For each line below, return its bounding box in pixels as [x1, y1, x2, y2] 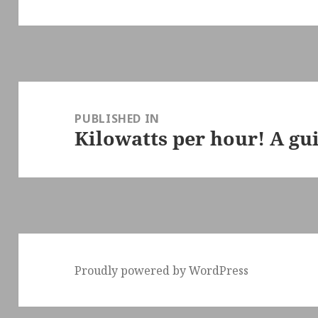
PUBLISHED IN [75, 110, 160, 126]
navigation [18, 104, 89, 124]
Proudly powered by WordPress [75, 262, 249, 278]
